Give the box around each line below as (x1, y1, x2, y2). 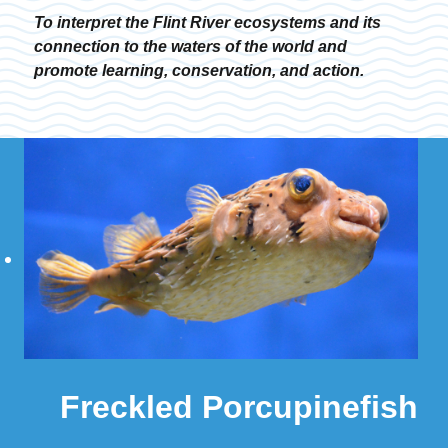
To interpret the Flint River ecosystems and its (34, 13, 381, 31)
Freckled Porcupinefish (60, 389, 418, 426)
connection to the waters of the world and (34, 37, 347, 55)
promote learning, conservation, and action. (34, 61, 364, 79)
